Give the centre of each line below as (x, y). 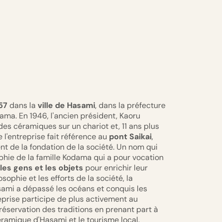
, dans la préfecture (130, 105)
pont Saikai (130, 137)
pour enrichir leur (116, 168)
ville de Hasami (66, 105)
